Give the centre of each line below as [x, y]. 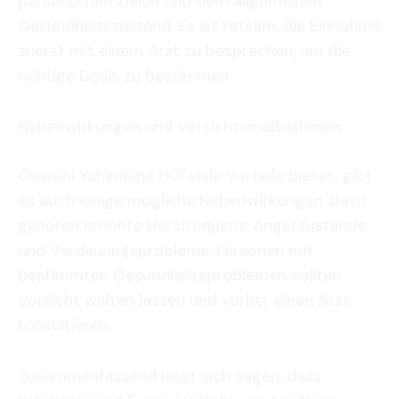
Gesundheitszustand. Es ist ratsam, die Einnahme [199, 26]
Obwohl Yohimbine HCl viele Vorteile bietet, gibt [195, 176]
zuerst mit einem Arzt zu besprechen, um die [184, 51]
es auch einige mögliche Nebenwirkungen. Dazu [192, 201]
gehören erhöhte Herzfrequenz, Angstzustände [192, 226]
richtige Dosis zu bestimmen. [125, 76]
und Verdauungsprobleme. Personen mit [166, 251]
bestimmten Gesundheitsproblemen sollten [179, 276]
